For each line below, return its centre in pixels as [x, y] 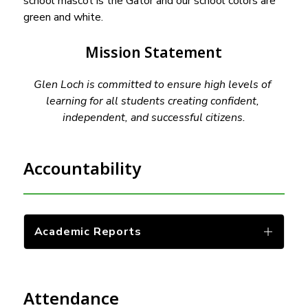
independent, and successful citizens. [154, 117]
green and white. [63, 17]
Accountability [82, 168]
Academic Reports [88, 231]
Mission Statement [154, 52]
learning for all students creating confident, [152, 101]
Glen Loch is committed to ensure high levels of [153, 84]
